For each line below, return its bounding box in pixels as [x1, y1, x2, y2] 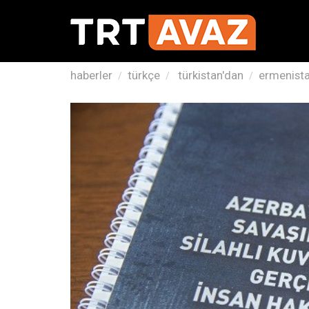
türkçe [128, 68, 160, 82]
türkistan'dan [175, 68, 243, 82]
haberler [70, 68, 112, 82]
